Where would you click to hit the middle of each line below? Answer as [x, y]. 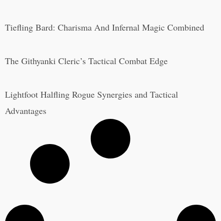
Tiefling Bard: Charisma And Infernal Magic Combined [105, 27]
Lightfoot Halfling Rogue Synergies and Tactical [92, 94]
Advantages [26, 110]
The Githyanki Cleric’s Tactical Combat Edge [86, 60]
